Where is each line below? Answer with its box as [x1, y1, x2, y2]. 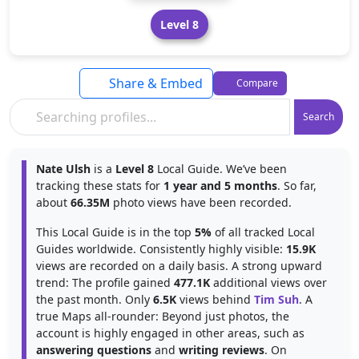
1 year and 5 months [163, 178, 277, 193]
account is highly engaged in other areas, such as [36, 325, 305, 341]
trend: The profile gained [36, 275, 174, 290]
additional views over [210, 275, 327, 290]
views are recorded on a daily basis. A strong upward [36, 258, 322, 273]
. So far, [277, 178, 317, 193]
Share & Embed [105, 75, 203, 92]
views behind [176, 292, 254, 307]
